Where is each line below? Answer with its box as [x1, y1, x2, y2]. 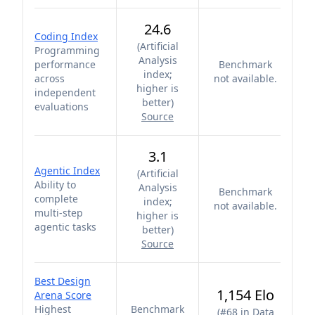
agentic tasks [34, 220, 96, 233]
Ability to [34, 178, 76, 191]
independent [34, 86, 96, 99]
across [34, 72, 65, 85]
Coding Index [34, 30, 98, 43]
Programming [34, 44, 100, 57]
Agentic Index [34, 164, 100, 177]
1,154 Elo [217, 285, 274, 304]
